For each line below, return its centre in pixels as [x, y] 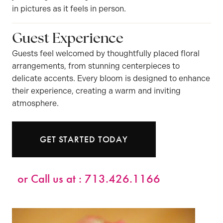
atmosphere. [35, 103]
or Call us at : [51, 178]
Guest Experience [68, 39]
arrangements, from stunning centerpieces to [96, 66]
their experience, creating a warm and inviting [96, 91]
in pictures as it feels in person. [69, 8]
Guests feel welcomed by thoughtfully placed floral [106, 53]
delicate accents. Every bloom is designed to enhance [111, 78]
